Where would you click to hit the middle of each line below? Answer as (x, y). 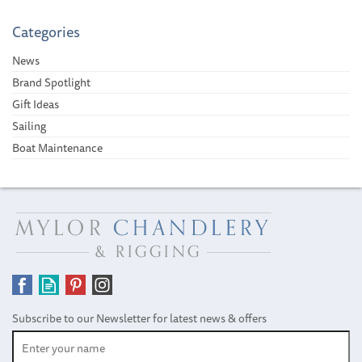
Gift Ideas (36, 104)
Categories (46, 31)
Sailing (29, 126)
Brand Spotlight (51, 82)
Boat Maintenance (57, 147)
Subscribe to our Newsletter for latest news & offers (139, 318)
